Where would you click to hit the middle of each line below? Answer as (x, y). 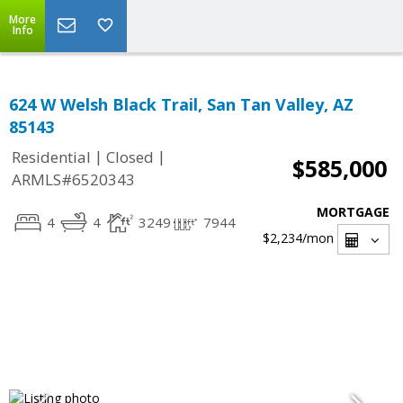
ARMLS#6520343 (73, 180)
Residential (51, 157)
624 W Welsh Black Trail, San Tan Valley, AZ (181, 104)
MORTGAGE (353, 212)
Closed (130, 157)
